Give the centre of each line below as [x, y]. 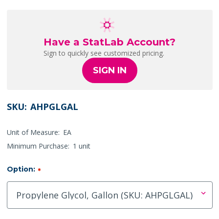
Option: [21, 169]
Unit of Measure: [33, 132]
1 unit [81, 146]
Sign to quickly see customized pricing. [104, 53]
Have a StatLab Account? [109, 42]
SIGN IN [109, 70]
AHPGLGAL [54, 106]
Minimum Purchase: [38, 146]
